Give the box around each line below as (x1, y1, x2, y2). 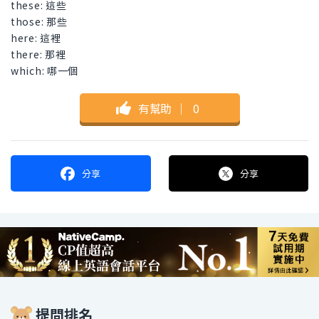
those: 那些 (11, 14, 68, 29)
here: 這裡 (11, 31, 61, 46)
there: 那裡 (11, 47, 66, 62)
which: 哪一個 (11, 63, 78, 78)
